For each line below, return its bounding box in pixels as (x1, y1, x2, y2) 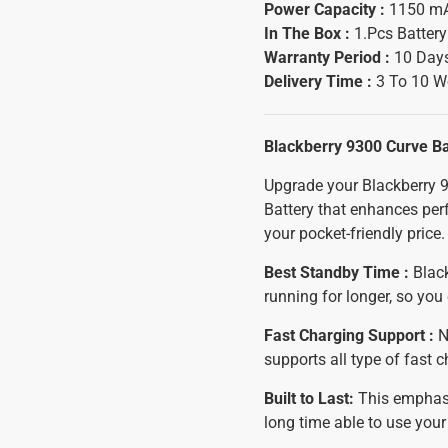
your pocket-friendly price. (264, 224, 445, 243)
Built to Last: (264, 389, 358, 408)
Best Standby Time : (264, 263, 409, 282)
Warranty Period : (264, 48, 394, 67)
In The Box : (264, 24, 354, 43)
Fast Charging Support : (264, 326, 434, 345)
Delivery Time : (264, 72, 372, 91)
